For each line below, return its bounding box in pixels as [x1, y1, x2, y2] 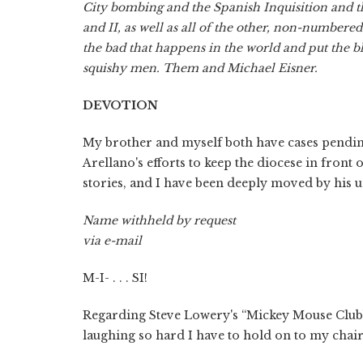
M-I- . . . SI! [83, 270, 147, 285]
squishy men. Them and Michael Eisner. [83, 60, 318, 75]
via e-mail [83, 233, 142, 248]
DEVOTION [83, 97, 158, 113]
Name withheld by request [83, 212, 236, 228]
